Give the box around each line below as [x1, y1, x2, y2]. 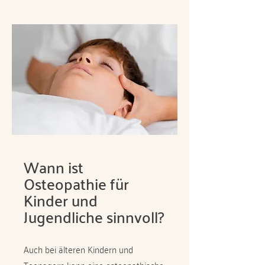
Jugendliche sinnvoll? [24, 203, 164, 230]
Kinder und [24, 186, 98, 214]
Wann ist [24, 153, 83, 180]
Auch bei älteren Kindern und [24, 241, 133, 257]
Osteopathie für [24, 170, 129, 197]
